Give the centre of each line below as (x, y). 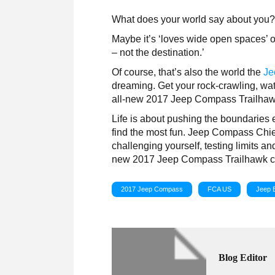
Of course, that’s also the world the (188, 72)
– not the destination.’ (158, 52)
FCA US (220, 189)
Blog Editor (243, 257)
